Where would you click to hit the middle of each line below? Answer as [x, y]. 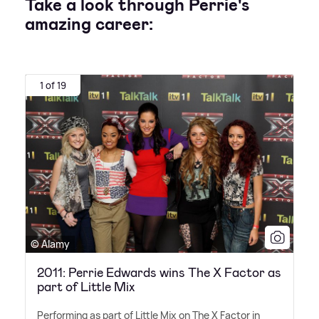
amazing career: [89, 24]
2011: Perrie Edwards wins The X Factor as [159, 273]
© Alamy [50, 244]
